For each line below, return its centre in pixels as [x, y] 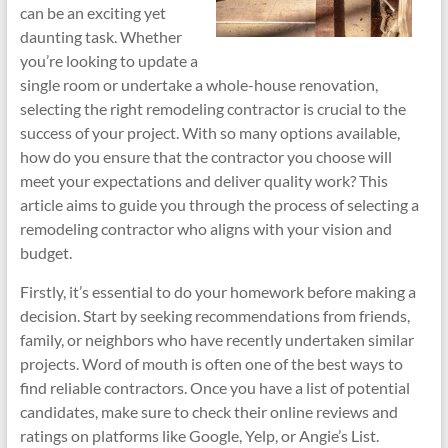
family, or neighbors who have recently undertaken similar [216, 339]
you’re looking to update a [108, 60]
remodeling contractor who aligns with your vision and [205, 228]
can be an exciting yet [92, 12]
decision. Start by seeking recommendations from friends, [214, 315]
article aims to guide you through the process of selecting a [219, 204]
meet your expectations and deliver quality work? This [203, 180]
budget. [45, 252]
